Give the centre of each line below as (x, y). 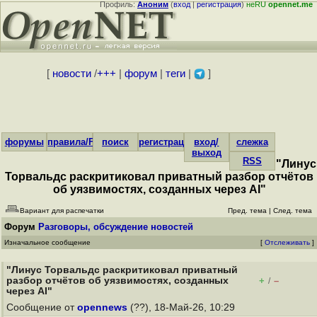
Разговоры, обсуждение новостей (116, 227)
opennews (102, 307)
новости (71, 74)
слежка (252, 142)
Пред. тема (247, 211)
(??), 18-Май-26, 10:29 (183, 307)
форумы (24, 142)
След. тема (293, 211)
